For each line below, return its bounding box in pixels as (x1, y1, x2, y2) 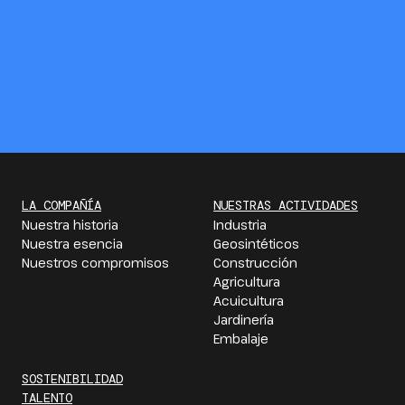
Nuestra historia (22, 216, 118, 233)
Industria (213, 216, 267, 233)
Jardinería (213, 311, 274, 328)
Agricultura (213, 273, 280, 290)
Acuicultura (213, 292, 284, 309)
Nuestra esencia (22, 235, 123, 252)
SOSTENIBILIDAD (22, 371, 123, 387)
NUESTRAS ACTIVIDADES (213, 197, 358, 213)
